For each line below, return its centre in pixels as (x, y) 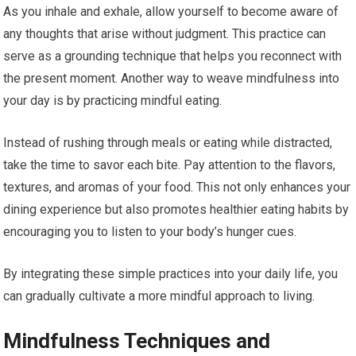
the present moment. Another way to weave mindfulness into (172, 79)
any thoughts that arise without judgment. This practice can (165, 34)
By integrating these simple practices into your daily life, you (171, 274)
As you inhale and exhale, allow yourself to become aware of (171, 12)
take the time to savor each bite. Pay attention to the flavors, (170, 165)
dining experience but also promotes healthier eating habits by (176, 210)
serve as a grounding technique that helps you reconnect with (173, 56)
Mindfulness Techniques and (137, 341)
